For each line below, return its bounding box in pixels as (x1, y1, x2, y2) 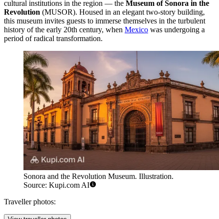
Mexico (125, 25, 148, 34)
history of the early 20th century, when (4, 25, 125, 34)
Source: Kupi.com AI (23, 181, 89, 190)
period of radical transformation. (4, 34, 103, 43)
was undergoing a (148, 25, 205, 34)
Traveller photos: (4, 197, 56, 206)
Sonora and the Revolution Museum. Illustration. (23, 172, 174, 181)
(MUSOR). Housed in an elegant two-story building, (40, 7, 205, 16)
